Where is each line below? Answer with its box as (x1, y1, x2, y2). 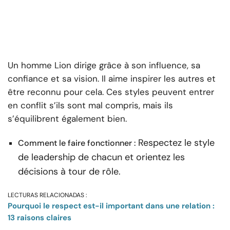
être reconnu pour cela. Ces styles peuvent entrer (8, 86, 214, 98)
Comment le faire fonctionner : (18, 138, 136, 149)
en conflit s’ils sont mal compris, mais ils (8, 100, 173, 111)
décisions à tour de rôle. (18, 165, 121, 178)
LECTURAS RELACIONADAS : (8, 191, 87, 200)
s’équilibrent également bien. (8, 113, 127, 125)
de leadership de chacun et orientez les (18, 151, 185, 164)
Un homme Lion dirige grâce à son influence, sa (8, 60, 200, 71)
